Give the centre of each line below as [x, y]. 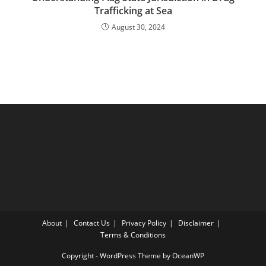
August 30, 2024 [138, 27]
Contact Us [92, 223]
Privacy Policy [144, 223]
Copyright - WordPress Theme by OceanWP [133, 256]
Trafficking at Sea [133, 11]
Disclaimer [196, 223]
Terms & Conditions [133, 235]
